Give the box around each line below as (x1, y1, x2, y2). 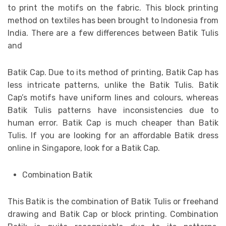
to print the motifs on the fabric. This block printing (8, 3, 218, 13)
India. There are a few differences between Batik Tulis (8, 28, 218, 38)
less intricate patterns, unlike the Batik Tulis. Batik (8, 80, 218, 90)
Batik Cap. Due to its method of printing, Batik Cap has (8, 67, 218, 77)
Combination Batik (22, 169, 92, 180)
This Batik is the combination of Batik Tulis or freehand (8, 196, 218, 206)
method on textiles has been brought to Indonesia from (8, 15, 218, 25)
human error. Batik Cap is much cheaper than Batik (8, 118, 218, 128)
